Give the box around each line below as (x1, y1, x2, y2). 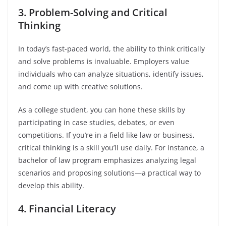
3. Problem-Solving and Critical (18, 6, 167, 19)
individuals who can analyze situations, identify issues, (18, 69, 204, 79)
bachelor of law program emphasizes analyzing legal (18, 155, 196, 165)
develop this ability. (18, 181, 84, 190)
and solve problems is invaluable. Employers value (18, 56, 189, 66)
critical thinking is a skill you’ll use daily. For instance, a (18, 143, 204, 152)
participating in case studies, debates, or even (18, 118, 175, 127)
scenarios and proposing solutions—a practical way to (18, 168, 201, 178)
